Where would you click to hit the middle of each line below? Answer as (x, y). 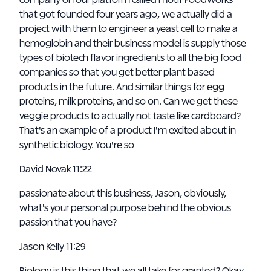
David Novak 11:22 (57, 169)
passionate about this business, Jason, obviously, (123, 194)
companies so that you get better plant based (117, 73)
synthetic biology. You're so (77, 145)
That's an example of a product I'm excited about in (128, 131)
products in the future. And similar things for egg (122, 87)
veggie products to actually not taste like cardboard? (130, 116)
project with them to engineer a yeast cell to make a (129, 29)
